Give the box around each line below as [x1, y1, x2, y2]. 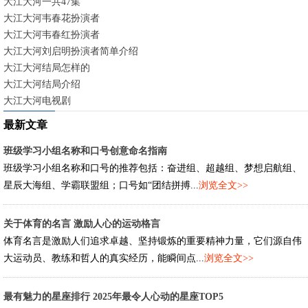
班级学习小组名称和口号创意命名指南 [3, 146, 167, 156]
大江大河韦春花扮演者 [3, 13, 100, 23]
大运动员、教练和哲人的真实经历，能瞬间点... [3, 253, 204, 263]
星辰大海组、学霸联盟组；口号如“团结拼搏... [3, 180, 199, 190]
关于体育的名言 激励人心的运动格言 [3, 219, 160, 229]
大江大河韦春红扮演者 [3, 30, 100, 40]
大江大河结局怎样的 [3, 63, 90, 73]
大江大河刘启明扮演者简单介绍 [3, 46, 138, 56]
